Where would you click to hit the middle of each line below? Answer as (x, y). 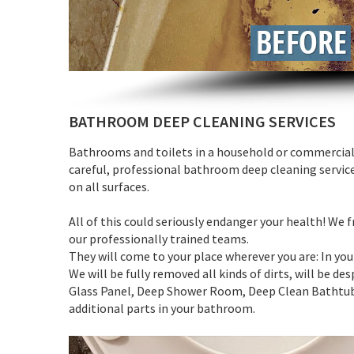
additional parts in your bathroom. (162, 308)
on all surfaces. (109, 186)
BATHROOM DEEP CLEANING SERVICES (202, 121)
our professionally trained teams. (159, 238)
